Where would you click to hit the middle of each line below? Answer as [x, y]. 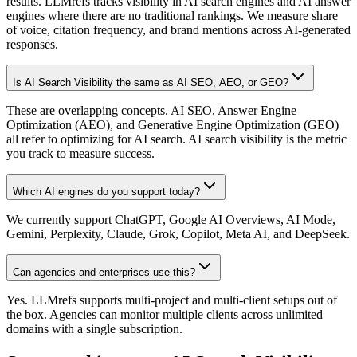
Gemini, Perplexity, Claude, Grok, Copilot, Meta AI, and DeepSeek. [178, 234]
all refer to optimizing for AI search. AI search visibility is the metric [177, 139]
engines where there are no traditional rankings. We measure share [172, 16]
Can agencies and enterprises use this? [104, 273]
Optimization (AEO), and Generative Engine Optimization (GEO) [173, 125]
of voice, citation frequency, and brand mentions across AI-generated [178, 30]
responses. [32, 45]
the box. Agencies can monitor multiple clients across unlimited [165, 315]
